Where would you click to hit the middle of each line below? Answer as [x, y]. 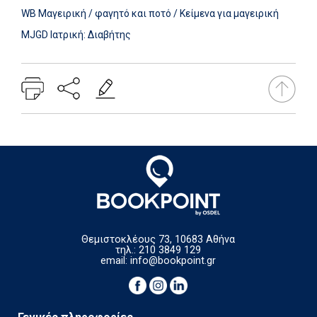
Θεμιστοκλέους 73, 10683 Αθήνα [158, 240]
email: [116, 261]
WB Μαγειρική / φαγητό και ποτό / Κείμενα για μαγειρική [150, 14]
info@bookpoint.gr [173, 261]
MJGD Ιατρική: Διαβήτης [76, 35]
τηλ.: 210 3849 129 [158, 250]
